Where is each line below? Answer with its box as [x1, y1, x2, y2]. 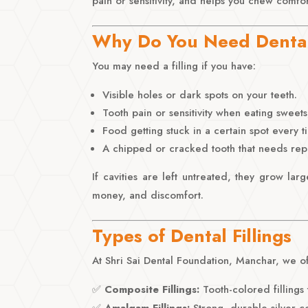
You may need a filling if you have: [92, 58, 256, 74]
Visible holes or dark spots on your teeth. [102, 87, 298, 102]
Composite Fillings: [104, 281, 200, 297]
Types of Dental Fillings [92, 222, 292, 249]
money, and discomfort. [92, 187, 204, 203]
